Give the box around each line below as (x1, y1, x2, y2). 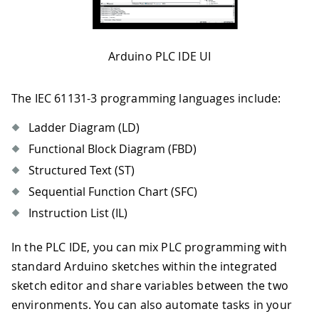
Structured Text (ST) (28, 162, 135, 178)
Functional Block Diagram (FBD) (28, 140, 197, 157)
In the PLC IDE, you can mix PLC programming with (11, 239, 287, 255)
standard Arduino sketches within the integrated (11, 258, 278, 274)
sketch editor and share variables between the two (11, 277, 288, 293)
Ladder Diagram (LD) (28, 119, 140, 135)
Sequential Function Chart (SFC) (28, 183, 197, 199)
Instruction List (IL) (28, 204, 127, 221)
